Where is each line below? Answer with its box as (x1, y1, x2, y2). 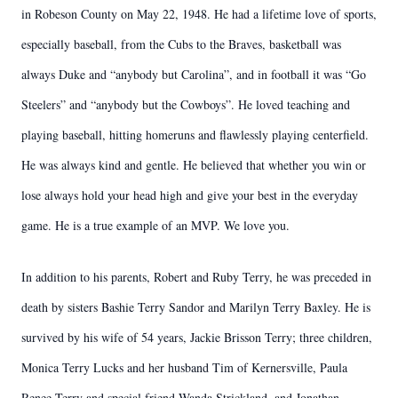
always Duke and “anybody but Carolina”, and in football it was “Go (21, 66, 366, 83)
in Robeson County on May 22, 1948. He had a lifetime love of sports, (21, 5, 377, 22)
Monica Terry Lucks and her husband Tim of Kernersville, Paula (21, 359, 347, 376)
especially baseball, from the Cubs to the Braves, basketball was (21, 36, 341, 52)
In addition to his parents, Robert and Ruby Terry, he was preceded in (21, 268, 371, 285)
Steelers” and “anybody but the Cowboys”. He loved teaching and (21, 96, 350, 113)
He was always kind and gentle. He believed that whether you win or (21, 156, 366, 173)
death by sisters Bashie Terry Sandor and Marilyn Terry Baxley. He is (21, 298, 370, 315)
